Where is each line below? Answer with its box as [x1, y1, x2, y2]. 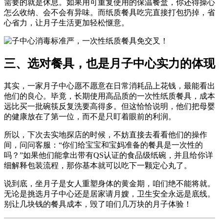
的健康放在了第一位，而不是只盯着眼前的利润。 [4, 112, 176, 121]
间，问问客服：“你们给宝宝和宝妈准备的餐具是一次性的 [4, 141, 203, 150]
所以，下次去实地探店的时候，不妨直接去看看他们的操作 [4, 131, 207, 139]
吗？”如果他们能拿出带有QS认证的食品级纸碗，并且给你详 [4, 151, 213, 160]
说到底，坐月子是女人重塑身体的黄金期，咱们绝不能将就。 [4, 179, 215, 188]
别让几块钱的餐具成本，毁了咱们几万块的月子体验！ [4, 200, 192, 209]
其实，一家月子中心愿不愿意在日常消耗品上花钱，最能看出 [4, 82, 215, 90]
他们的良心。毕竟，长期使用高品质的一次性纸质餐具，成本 [4, 92, 215, 101]
